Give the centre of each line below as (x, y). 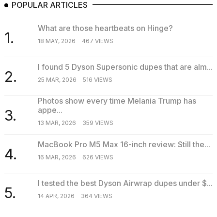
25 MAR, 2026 (57, 79)
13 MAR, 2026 (57, 123)
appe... (50, 110)
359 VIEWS (98, 123)
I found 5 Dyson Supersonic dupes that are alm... (125, 67)
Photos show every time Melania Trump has (117, 101)
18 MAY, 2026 (56, 41)
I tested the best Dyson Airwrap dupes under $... (125, 183)
